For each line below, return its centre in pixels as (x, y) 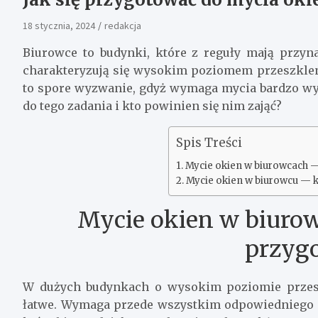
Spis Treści (209, 143)
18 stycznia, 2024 (59, 26)
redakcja (123, 26)
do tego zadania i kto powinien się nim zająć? (152, 106)
